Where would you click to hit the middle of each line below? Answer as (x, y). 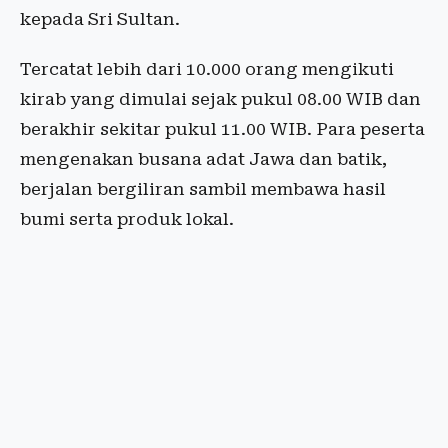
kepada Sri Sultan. (100, 19)
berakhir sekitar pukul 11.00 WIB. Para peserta (222, 129)
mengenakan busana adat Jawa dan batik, (203, 159)
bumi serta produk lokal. (127, 219)
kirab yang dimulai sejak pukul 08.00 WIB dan (220, 99)
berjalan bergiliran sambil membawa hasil (203, 189)
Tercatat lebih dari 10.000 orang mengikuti (207, 69)
